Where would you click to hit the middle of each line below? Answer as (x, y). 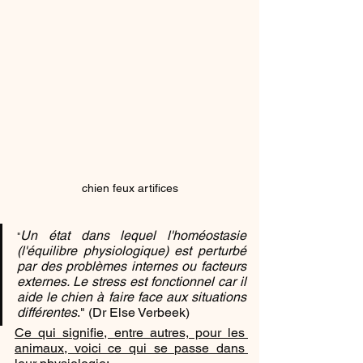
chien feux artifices (130, 188)
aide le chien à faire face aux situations (132, 297)
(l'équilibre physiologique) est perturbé (132, 250)
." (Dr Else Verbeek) (133, 312)
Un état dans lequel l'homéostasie (133, 235)
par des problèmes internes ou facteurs (132, 266)
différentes (47, 312)
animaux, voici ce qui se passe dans (130, 348)
